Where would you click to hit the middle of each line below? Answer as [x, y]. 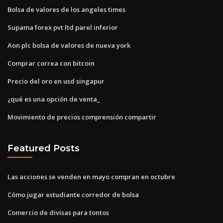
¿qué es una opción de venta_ [54, 99]
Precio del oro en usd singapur [56, 81]
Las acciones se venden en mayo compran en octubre [91, 176]
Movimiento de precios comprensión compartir [82, 117]
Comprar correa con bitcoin [51, 63]
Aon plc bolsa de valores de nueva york [69, 45]
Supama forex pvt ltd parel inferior [63, 27]
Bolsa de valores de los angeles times [66, 9]
